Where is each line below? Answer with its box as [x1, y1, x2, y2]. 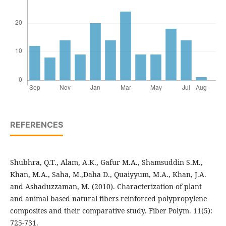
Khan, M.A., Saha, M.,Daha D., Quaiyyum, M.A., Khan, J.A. [10, 169, 206, 180]
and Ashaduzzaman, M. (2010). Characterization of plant [10, 182, 202, 192]
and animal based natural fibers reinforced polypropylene [10, 194, 207, 204]
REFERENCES [10, 120, 63, 130]
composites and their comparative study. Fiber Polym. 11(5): [10, 206, 212, 216]
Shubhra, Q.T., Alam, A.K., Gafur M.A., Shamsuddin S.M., [10, 157, 203, 167]
